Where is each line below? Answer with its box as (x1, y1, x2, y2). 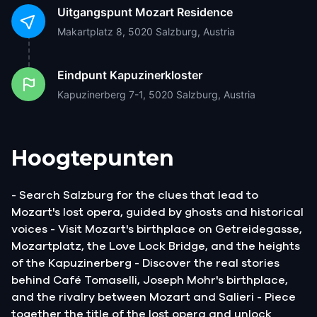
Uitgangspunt (57, 4, 132, 19)
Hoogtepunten (11, 144, 174, 171)
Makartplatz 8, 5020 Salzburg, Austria (57, 25, 235, 38)
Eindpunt (57, 67, 107, 82)
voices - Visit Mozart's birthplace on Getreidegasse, (11, 223, 302, 235)
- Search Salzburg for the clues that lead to (11, 189, 258, 201)
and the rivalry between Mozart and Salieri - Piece (11, 291, 296, 303)
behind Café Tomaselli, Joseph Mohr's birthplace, (11, 274, 288, 286)
